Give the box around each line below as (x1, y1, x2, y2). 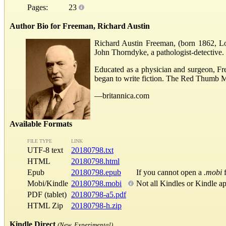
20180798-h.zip (71, 201, 122, 210)
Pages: (27, 3, 48, 12)
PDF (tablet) (27, 190, 67, 199)
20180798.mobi (71, 179, 122, 188)
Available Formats (10, 120, 72, 129)
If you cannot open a (136, 168, 204, 177)
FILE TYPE (27, 138, 52, 144)
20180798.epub (71, 168, 121, 177)
